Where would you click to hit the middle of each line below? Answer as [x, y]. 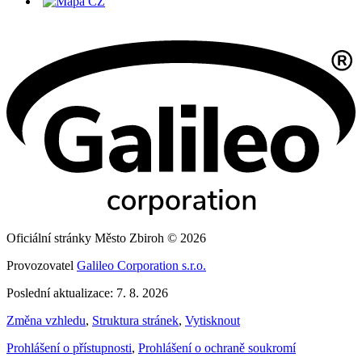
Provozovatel [42, 266]
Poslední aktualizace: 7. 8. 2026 [87, 293]
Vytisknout [213, 321]
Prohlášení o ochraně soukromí [217, 348]
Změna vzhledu [46, 321]
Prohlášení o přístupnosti [69, 348]
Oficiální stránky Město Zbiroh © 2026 [106, 238]
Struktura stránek [135, 321]
